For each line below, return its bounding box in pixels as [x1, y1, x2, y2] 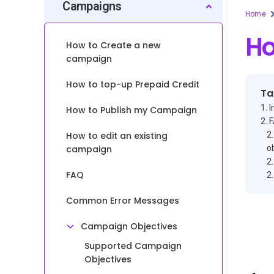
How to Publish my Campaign [66, 104, 198, 116]
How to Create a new [66, 39, 161, 51]
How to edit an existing [66, 130, 168, 142]
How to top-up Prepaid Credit [66, 78, 200, 91]
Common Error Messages [66, 194, 180, 207]
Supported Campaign [84, 240, 182, 252]
